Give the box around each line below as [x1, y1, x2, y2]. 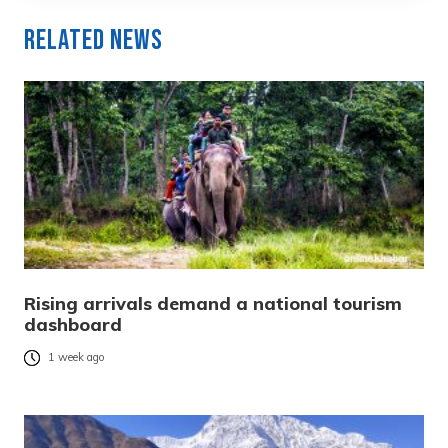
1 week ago [48, 350, 105, 365]
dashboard [24, 312, 122, 336]
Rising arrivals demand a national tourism [24, 291, 402, 315]
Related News [24, 23, 163, 57]
